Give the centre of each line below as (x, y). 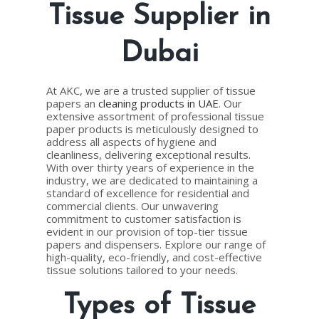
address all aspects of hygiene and (131, 142)
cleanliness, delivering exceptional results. (148, 155)
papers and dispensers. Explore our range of (156, 244)
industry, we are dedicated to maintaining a (152, 180)
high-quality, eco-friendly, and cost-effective (154, 257)
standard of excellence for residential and (148, 193)
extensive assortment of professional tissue (155, 116)
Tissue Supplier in (159, 17)
